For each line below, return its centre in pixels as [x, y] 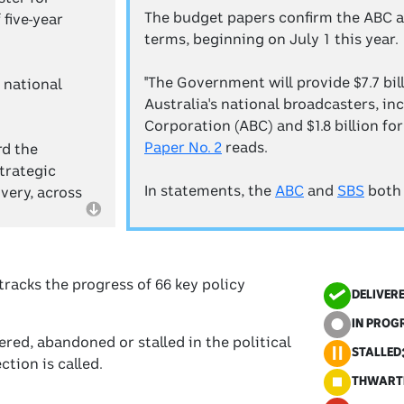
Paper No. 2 [183, 147]
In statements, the [210, 191]
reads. [244, 147]
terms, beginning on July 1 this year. [271, 39]
